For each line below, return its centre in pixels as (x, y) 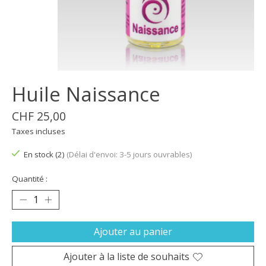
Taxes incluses (39, 131)
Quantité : (30, 179)
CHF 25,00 (39, 116)
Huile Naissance (86, 94)
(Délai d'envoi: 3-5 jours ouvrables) (129, 154)
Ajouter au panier (133, 232)
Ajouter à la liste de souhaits (126, 257)
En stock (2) (45, 154)
